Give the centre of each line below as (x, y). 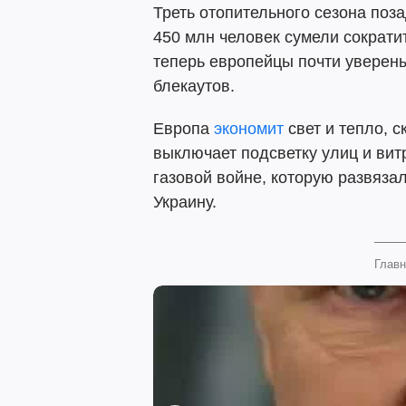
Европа (184, 129)
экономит (249, 129)
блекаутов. (194, 86)
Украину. (185, 202)
